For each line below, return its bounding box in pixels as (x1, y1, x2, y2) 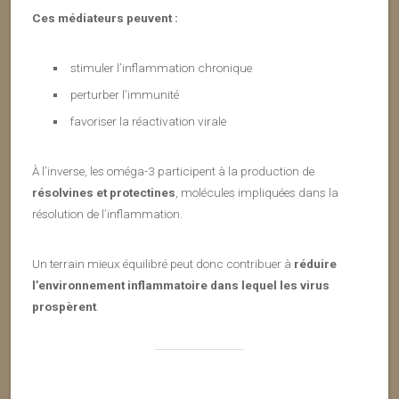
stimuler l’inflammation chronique (69, 61, 252, 75)
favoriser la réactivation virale (69, 114, 226, 128)
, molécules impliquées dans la (175, 185, 338, 199)
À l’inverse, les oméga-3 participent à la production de (32, 164, 314, 178)
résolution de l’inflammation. (32, 207, 183, 221)
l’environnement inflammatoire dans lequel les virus (32, 278, 330, 292)
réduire (294, 256, 337, 271)
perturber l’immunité (69, 87, 179, 102)
